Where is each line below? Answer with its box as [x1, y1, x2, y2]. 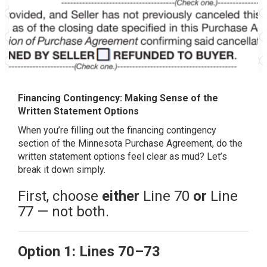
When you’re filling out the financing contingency [18, 125, 216, 136]
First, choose [18, 188, 102, 204]
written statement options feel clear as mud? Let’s [18, 151, 227, 162]
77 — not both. [18, 203, 109, 220]
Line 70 [139, 188, 193, 204]
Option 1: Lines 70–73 [18, 243, 160, 260]
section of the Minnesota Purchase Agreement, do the [18, 138, 243, 149]
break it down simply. [18, 164, 105, 175]
